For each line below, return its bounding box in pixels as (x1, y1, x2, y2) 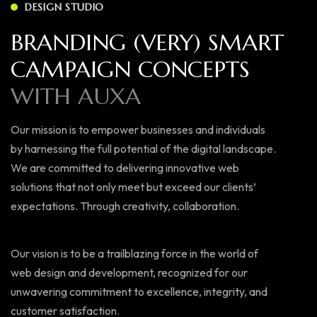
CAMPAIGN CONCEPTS (11, 55, 250, 83)
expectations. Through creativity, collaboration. (11, 199, 239, 213)
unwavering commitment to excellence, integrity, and (11, 284, 267, 299)
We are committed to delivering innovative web (11, 161, 239, 175)
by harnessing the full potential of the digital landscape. (11, 142, 276, 156)
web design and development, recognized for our (11, 265, 248, 279)
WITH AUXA (11, 82, 141, 110)
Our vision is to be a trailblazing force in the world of (11, 246, 258, 260)
